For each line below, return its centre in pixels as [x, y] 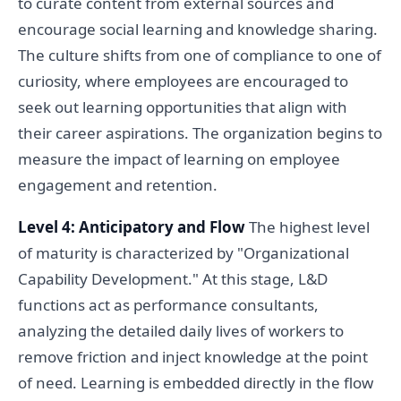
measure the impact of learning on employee [179, 159]
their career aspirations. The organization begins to [200, 133]
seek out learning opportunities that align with [183, 107]
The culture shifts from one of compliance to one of [200, 55]
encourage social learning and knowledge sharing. [198, 30]
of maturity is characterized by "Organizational [183, 253]
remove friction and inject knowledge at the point [193, 357]
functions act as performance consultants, [168, 305]
